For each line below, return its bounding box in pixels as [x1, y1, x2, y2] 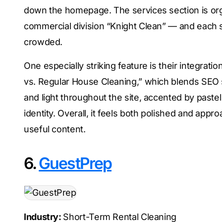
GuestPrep [39, 154, 111, 173]
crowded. [24, 37, 63, 47]
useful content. [24, 124, 86, 134]
